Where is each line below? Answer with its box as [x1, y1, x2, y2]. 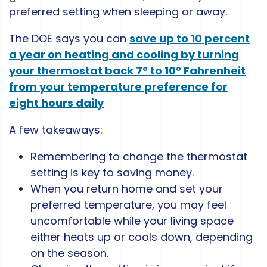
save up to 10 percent [129, 31, 250, 46]
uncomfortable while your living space [30, 213, 234, 229]
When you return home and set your [30, 181, 223, 197]
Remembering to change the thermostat [30, 149, 247, 164]
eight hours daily [9, 95, 104, 111]
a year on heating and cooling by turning [9, 47, 239, 63]
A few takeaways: [9, 122, 103, 138]
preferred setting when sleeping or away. [9, 4, 227, 20]
